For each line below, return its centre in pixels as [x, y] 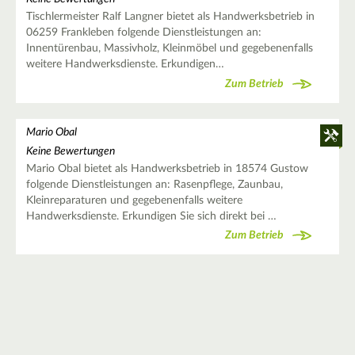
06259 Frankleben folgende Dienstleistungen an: [143, 33]
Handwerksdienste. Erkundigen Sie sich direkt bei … [151, 216]
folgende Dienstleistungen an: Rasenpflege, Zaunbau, [154, 184]
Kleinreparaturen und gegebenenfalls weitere [134, 200]
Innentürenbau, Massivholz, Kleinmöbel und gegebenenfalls [169, 49]
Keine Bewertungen [70, 151]
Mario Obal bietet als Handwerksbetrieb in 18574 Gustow [167, 168]
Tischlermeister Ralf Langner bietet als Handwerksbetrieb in [170, 17]
